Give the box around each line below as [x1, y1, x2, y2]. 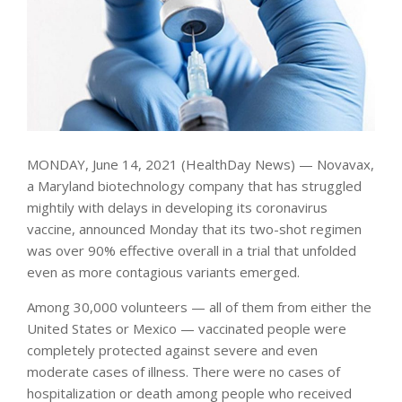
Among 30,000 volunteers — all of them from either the [27, 297, 371, 316]
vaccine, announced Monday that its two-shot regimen [27, 219, 362, 238]
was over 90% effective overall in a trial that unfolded [27, 240, 356, 259]
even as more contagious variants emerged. [27, 262, 300, 281]
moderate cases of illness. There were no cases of [27, 362, 340, 380]
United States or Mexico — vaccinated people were [27, 319, 346, 337]
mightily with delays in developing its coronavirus [27, 197, 328, 216]
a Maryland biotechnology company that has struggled [27, 176, 362, 195]
